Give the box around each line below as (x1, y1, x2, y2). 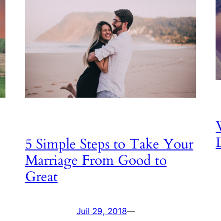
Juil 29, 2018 (76, 206, 127, 217)
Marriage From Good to (25, 150, 167, 170)
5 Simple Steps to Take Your (25, 134, 193, 153)
